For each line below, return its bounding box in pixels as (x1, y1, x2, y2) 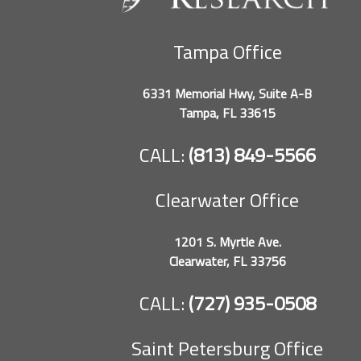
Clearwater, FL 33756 (168, 251, 286, 271)
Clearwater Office (156, 185, 299, 214)
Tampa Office (172, 36, 282, 66)
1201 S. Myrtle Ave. (173, 231, 281, 251)
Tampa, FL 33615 (179, 102, 276, 122)
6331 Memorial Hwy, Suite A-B (143, 83, 312, 103)
